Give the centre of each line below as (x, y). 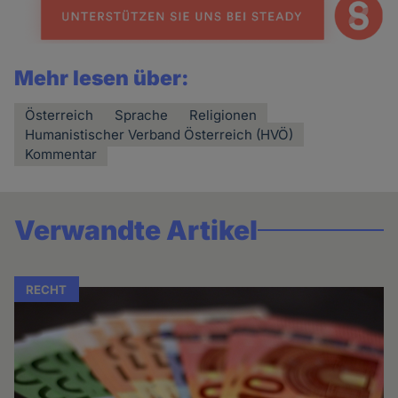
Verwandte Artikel (136, 230)
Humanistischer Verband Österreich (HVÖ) (159, 134)
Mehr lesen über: (102, 78)
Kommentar (61, 154)
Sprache (142, 115)
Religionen (223, 115)
